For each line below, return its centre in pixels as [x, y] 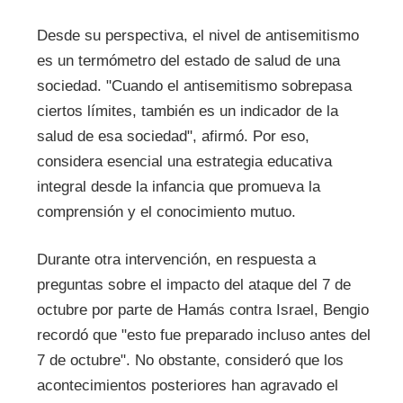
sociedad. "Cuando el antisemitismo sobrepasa [194, 85]
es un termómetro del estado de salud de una [188, 60]
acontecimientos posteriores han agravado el [187, 386]
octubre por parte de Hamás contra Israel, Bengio [202, 310]
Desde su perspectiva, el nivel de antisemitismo [197, 35]
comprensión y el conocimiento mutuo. [166, 211]
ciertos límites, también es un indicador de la [187, 111]
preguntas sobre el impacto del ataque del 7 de [193, 285]
